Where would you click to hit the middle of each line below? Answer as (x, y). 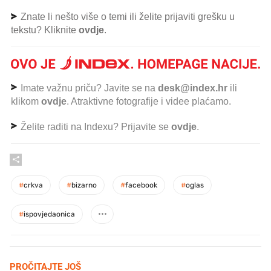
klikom (26, 101)
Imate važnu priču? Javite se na (88, 88)
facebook (141, 185)
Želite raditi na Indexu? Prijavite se (95, 126)
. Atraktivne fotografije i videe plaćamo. (149, 101)
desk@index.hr (193, 88)
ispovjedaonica (49, 214)
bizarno (84, 185)
